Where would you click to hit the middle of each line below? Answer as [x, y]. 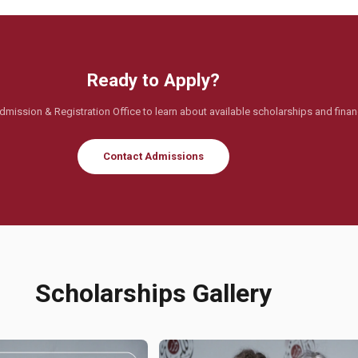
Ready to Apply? [153, 80]
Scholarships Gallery [153, 293]
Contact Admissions [153, 156]
